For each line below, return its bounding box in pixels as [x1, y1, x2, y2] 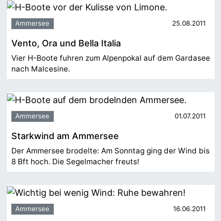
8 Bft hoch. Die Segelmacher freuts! [11, 157, 139, 167]
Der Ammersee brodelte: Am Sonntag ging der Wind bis [11, 146, 210, 156]
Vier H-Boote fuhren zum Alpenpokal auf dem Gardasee [11, 53, 210, 63]
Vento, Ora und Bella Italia [11, 38, 121, 49]
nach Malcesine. [11, 64, 70, 74]
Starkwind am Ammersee [11, 131, 119, 142]
